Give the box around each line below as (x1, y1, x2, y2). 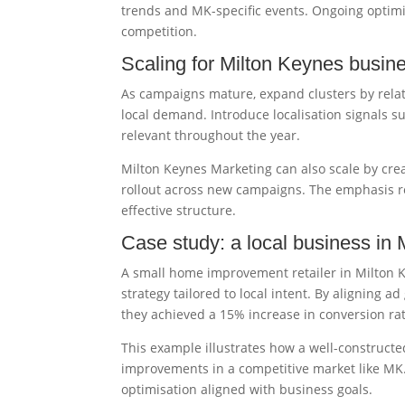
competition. (121, 23, 198, 40)
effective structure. (121, 202, 237, 219)
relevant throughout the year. (121, 127, 301, 144)
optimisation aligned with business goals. (121, 381, 373, 398)
